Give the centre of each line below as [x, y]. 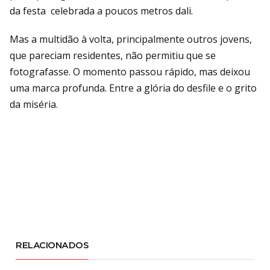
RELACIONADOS [52, 245]
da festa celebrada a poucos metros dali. [101, 11]
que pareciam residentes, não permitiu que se [113, 55]
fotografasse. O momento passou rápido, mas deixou [130, 71]
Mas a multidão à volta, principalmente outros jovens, [131, 39]
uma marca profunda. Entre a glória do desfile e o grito [133, 88]
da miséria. [34, 104]
